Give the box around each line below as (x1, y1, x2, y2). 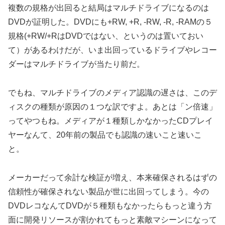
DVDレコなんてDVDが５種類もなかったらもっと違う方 (8, 201, 212, 210)
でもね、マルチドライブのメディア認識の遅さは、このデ (8, 88, 217, 97)
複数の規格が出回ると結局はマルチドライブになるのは (8, 3, 209, 12)
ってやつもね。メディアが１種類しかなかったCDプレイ (8, 116, 213, 125)
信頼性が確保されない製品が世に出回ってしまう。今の (8, 187, 209, 196)
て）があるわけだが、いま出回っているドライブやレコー (8, 45, 217, 54)
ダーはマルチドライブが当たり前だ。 (8, 59, 145, 68)
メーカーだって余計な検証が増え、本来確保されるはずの (8, 173, 217, 182)
